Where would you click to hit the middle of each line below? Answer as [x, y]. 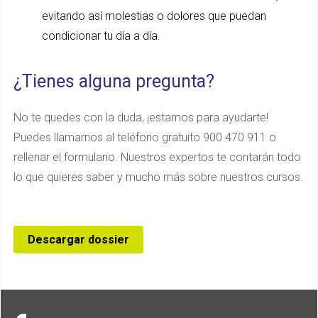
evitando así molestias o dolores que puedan [154, 16]
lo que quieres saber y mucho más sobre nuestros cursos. [158, 177]
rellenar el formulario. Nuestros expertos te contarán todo [157, 157]
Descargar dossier [78, 239]
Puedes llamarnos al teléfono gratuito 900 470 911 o [145, 137]
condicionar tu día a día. [101, 35]
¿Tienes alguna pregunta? [116, 81]
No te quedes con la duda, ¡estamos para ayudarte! [141, 117]
